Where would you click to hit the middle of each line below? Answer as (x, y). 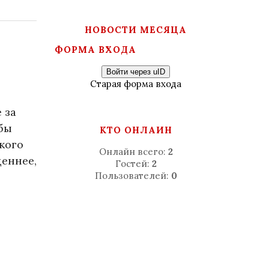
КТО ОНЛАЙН (136, 130)
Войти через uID (136, 72)
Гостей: (133, 164)
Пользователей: (133, 176)
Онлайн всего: (133, 152)
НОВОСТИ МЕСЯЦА (136, 30)
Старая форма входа (136, 84)
